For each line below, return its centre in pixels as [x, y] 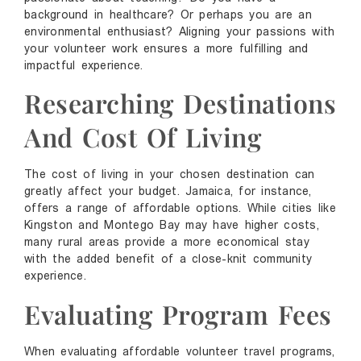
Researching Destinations [180, 103]
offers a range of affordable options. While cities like [180, 210]
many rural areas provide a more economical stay [167, 243]
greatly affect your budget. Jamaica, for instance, [168, 193]
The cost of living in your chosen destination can [170, 176]
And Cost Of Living [143, 137]
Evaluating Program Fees [178, 313]
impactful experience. [84, 67]
